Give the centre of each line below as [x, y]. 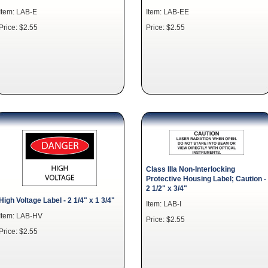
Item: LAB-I [164, 204]
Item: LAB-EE [167, 12]
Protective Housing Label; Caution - [206, 179]
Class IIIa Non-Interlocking [191, 169]
